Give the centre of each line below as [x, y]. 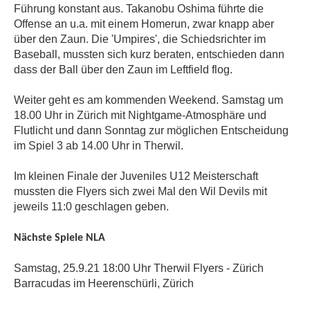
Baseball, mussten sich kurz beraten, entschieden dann [149, 54]
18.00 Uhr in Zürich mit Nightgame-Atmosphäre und [140, 115]
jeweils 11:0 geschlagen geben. [91, 207]
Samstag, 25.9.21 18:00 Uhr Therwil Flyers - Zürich [139, 268]
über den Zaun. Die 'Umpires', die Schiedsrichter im [140, 39]
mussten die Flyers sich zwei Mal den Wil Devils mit [140, 191]
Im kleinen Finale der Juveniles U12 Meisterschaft [136, 176]
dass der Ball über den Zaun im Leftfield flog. [123, 70]
